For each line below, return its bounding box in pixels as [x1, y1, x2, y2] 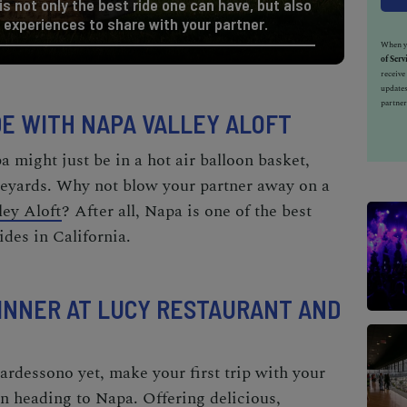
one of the [204, 198, 282, 223]
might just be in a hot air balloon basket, [15, 147, 310, 173]
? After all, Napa [62, 198, 187, 223]
